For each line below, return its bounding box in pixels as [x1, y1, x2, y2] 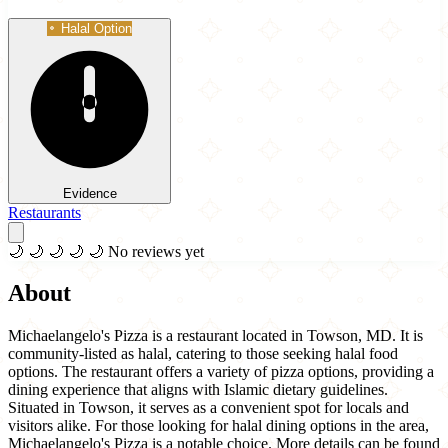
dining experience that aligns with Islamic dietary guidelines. [8, 381, 388, 399]
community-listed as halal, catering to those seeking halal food [8, 345, 398, 363]
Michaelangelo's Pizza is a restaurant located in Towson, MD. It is [8, 327, 423, 345]
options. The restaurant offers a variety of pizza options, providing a [8, 363, 434, 381]
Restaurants [8, 203, 81, 221]
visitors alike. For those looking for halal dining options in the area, [8, 417, 429, 435]
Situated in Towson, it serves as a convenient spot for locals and [8, 399, 409, 417]
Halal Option [61, 20, 132, 36]
